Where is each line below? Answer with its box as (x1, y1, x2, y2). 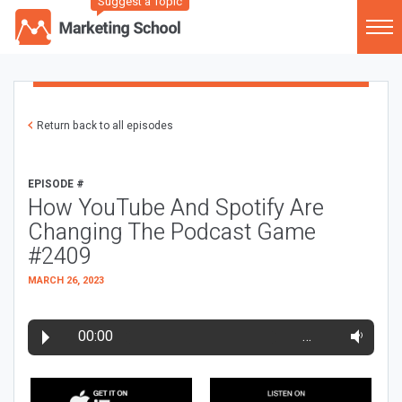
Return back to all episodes (37, 118, 173, 134)
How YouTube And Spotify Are (28, 192, 324, 225)
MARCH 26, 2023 (28, 273, 104, 288)
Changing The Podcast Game (28, 216, 316, 249)
